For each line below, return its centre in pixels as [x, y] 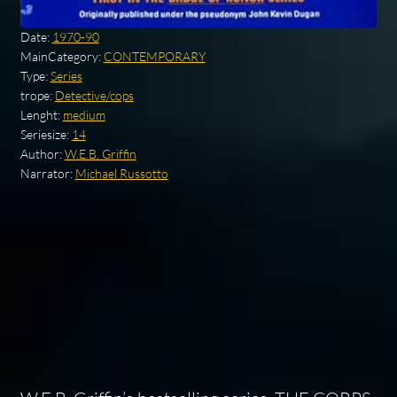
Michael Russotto [121, 173]
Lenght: [41, 114]
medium [84, 114]
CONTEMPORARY [154, 56]
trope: [37, 95]
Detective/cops [94, 95]
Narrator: [47, 173]
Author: [42, 153]
